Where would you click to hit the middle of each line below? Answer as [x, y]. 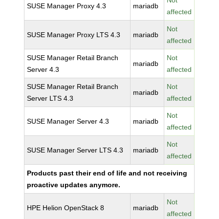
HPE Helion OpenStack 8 [66, 208]
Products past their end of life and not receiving [107, 173]
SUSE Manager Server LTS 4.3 [75, 150]
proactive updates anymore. [74, 185]
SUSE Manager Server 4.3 [68, 121]
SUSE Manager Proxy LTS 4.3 [74, 35]
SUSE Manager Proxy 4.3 [67, 6]
